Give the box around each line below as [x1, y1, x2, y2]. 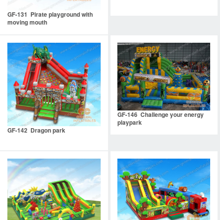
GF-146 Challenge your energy [117, 110, 204, 119]
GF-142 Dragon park [7, 125, 65, 135]
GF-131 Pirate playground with [7, 10, 93, 19]
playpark [117, 117, 142, 127]
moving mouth [7, 18, 47, 27]
